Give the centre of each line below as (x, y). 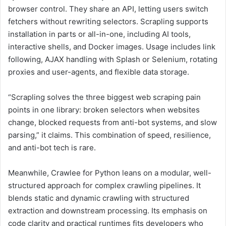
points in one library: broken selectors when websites (104, 110)
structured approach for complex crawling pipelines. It (104, 186)
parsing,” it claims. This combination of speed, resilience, (109, 135)
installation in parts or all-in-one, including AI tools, (99, 34)
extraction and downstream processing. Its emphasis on (108, 211)
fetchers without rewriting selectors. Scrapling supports (108, 22)
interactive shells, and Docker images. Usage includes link (112, 47)
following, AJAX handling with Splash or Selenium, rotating (113, 60)
